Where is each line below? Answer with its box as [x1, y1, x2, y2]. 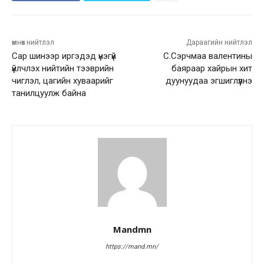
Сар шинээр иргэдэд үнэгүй [12, 51, 116, 62]
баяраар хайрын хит [171, 63, 252, 74]
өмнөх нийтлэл [12, 38, 54, 47]
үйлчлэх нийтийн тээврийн [12, 63, 114, 74]
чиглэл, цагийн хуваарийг [12, 75, 113, 87]
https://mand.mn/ [105, 243, 159, 251]
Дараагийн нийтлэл [186, 38, 252, 47]
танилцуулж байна [12, 88, 86, 99]
